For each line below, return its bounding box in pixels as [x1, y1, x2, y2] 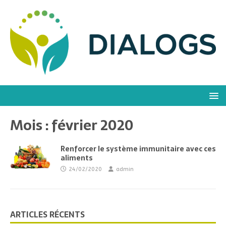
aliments [61, 152, 93, 163]
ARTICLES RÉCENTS [10, 207, 85, 221]
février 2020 [51, 113, 134, 137]
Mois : [10, 113, 51, 137]
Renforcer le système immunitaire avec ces [61, 143, 216, 154]
